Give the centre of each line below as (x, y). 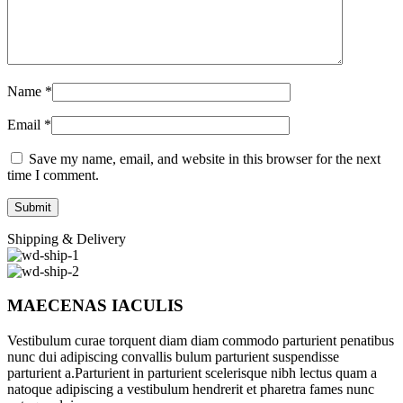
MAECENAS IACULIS (95, 306)
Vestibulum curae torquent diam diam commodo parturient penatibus (201, 341)
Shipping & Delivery (67, 238)
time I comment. (53, 175)
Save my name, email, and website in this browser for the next (205, 158)
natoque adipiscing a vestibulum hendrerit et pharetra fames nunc (191, 390)
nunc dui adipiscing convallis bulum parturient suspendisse (173, 357)
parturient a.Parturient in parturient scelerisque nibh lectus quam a (192, 373)
